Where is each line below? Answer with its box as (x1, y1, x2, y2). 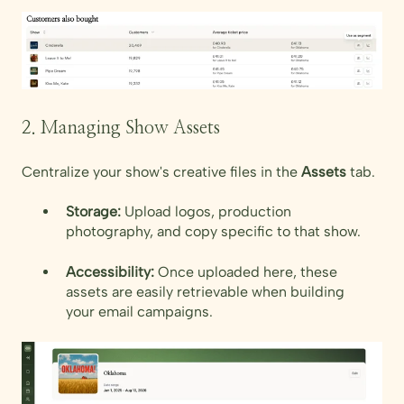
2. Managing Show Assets (22, 119, 220, 138)
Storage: (66, 203, 121, 221)
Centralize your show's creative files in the (22, 162, 301, 180)
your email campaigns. (66, 302, 213, 320)
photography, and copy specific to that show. (66, 223, 361, 241)
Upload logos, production (121, 203, 291, 221)
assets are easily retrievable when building (66, 282, 344, 300)
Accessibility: (66, 262, 154, 280)
